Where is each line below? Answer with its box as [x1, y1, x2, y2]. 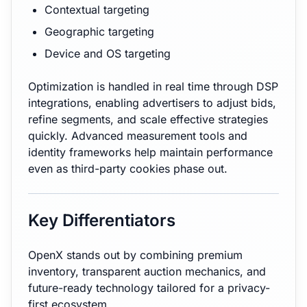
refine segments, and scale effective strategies [28, 112, 268, 126]
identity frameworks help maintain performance [28, 145, 273, 159]
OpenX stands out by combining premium [28, 248, 243, 262]
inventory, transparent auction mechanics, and [28, 265, 266, 278]
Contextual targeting [45, 3, 149, 16]
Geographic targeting [45, 25, 154, 38]
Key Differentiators [28, 210, 175, 230]
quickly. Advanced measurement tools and [28, 129, 247, 143]
